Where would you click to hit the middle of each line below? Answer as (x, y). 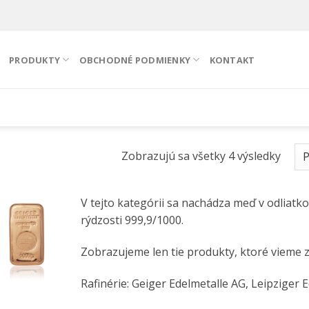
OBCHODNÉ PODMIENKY (135, 60)
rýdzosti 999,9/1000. (132, 220)
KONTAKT (232, 60)
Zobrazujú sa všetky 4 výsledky (201, 156)
